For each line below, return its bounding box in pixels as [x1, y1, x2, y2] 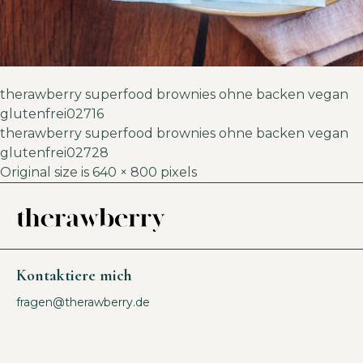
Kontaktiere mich [16, 265, 132, 285]
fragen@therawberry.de [16, 294, 150, 310]
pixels [157, 164, 197, 181]
